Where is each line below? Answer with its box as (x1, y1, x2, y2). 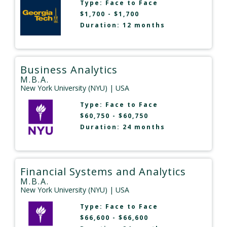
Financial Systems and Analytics (20, 165, 186, 179)
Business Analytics (20, 63, 118, 77)
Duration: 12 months (80, 21, 165, 30)
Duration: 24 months (80, 123, 165, 132)
